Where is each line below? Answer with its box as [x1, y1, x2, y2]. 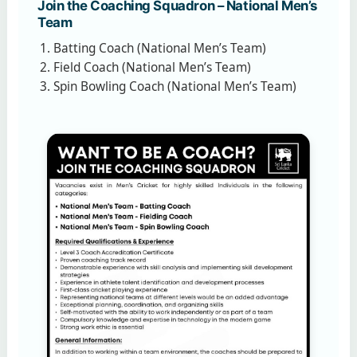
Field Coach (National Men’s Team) [53, 58, 251, 76]
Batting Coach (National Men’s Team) [53, 39, 266, 57]
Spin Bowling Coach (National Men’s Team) [53, 77, 296, 95]
